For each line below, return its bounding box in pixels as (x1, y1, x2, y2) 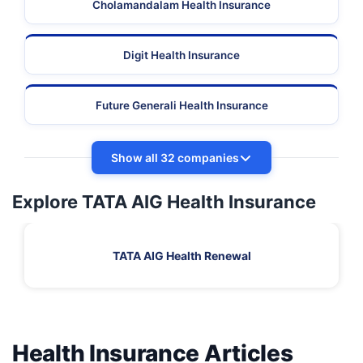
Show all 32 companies (111, 151, 239, 165)
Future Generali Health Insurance (95, 99, 268, 113)
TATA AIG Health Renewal (112, 248, 251, 263)
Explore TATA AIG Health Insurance (12, 191, 316, 213)
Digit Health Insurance (123, 49, 240, 62)
